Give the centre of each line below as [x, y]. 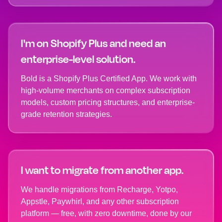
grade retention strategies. [66, 114]
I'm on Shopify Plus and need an [93, 43]
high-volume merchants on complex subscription [106, 91]
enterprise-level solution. [78, 59]
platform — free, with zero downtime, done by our [106, 214]
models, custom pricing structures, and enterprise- [108, 103]
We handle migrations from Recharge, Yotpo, [99, 190]
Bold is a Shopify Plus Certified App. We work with [109, 79]
